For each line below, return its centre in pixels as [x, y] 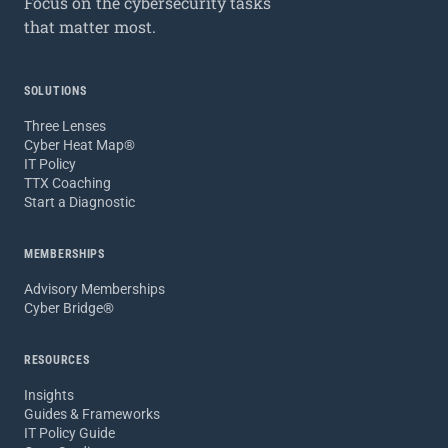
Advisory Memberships [94, 288]
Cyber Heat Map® [79, 144]
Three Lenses [65, 125]
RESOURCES [57, 359]
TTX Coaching [67, 182]
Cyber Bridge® [69, 307]
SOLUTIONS [55, 90]
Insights [49, 394]
